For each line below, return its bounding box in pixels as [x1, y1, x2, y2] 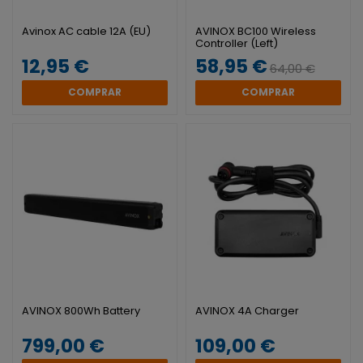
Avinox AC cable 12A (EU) [22, 23, 152, 40]
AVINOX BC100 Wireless [194, 23, 316, 40]
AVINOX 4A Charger [194, 303, 299, 319]
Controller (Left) [194, 36, 278, 52]
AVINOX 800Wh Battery [22, 303, 141, 319]
